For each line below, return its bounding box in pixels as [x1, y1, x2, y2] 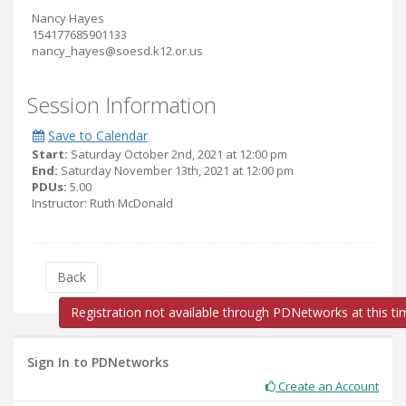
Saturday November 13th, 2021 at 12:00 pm [58, 162, 294, 179]
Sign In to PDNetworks [27, 353, 169, 371]
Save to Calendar [48, 127, 148, 144]
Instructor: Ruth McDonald [32, 195, 173, 211]
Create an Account [275, 378, 379, 394]
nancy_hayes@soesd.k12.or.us [32, 43, 203, 59]
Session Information [27, 90, 217, 120]
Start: [32, 146, 68, 162]
